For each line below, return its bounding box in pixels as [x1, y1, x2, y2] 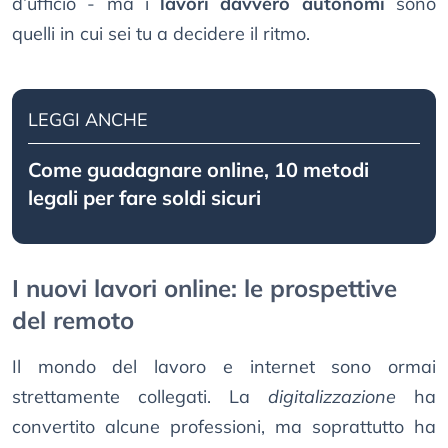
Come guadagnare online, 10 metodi [28, 157, 369, 183]
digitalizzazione [268, 385, 396, 409]
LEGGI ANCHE [28, 108, 148, 132]
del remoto [12, 305, 134, 336]
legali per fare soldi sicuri [28, 185, 261, 211]
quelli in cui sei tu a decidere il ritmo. [12, 22, 310, 46]
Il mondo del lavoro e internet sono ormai [12, 355, 436, 379]
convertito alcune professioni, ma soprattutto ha [12, 415, 436, 439]
